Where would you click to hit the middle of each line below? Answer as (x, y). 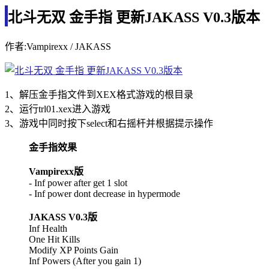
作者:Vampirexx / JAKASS (58, 46)
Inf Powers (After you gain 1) (85, 261)
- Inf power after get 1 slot (78, 183)
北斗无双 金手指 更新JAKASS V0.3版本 (134, 17)
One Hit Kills (54, 239)
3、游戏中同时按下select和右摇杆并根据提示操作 (109, 123)
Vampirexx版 (56, 171)
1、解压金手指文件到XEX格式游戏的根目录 (99, 94)
